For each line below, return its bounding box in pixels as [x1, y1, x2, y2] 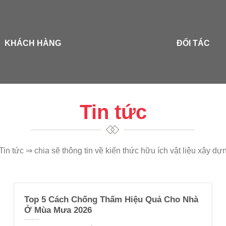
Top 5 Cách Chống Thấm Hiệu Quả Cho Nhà [24, 194, 199, 204]
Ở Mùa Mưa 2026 [24, 205, 92, 215]
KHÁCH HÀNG [5, 39, 62, 48]
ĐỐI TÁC [176, 39, 210, 48]
